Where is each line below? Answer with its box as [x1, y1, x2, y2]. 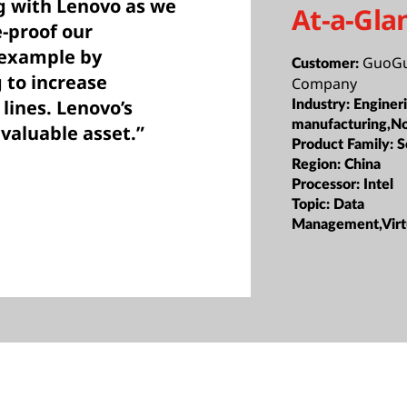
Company [292, 73, 358, 94]
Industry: [292, 96, 354, 112]
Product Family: [292, 136, 398, 152]
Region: [292, 156, 345, 172]
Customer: [292, 55, 363, 71]
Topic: [292, 196, 334, 212]
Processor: [292, 176, 364, 192]
